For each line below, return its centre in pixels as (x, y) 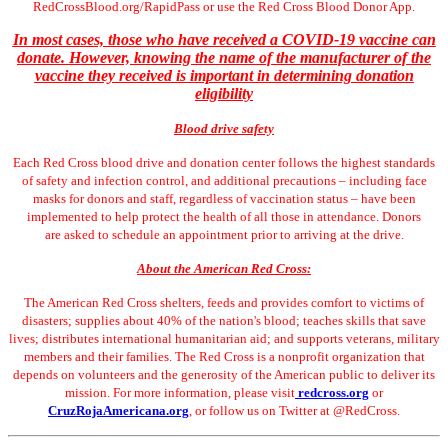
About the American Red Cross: (224, 268)
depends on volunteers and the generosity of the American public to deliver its (224, 374)
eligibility (224, 93)
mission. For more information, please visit (180, 392)
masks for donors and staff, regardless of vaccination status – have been (224, 198)
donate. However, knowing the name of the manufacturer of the (224, 57)
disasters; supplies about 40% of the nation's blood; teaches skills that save (224, 320)
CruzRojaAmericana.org (118, 410)
